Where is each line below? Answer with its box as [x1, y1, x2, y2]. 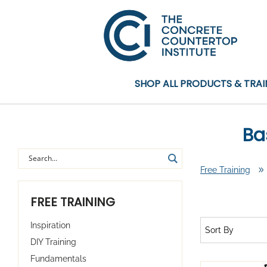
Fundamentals [30, 253, 86, 263]
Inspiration [30, 220, 70, 230]
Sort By [205, 225, 234, 235]
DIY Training [30, 237, 76, 247]
